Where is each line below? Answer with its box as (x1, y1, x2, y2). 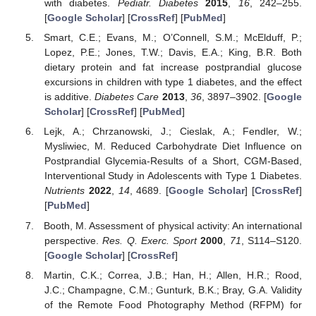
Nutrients (44, 185, 85, 197)
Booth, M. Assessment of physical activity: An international (44, 219, 302, 231)
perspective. (44, 234, 103, 246)
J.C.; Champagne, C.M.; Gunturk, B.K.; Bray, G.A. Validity (44, 284, 302, 296)
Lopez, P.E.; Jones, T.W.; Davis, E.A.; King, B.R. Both (44, 47, 302, 59)
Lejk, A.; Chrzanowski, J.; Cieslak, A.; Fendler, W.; (44, 126, 302, 138)
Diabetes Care (95, 91, 159, 103)
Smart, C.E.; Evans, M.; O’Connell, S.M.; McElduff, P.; (44, 32, 302, 44)
